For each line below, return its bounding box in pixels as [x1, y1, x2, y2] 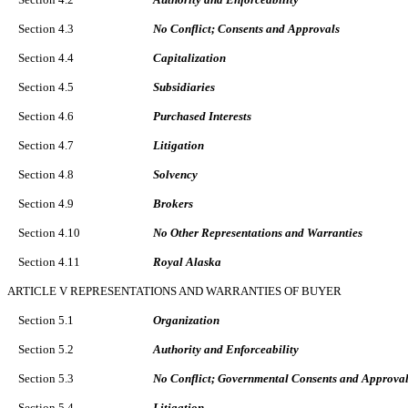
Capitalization [153, 50, 226, 65]
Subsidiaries [153, 79, 215, 94]
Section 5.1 [18, 312, 74, 327]
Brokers [153, 196, 193, 210]
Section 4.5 [18, 79, 74, 94]
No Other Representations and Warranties [153, 225, 362, 240]
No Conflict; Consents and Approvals [153, 21, 340, 36]
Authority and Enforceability [153, 342, 299, 356]
